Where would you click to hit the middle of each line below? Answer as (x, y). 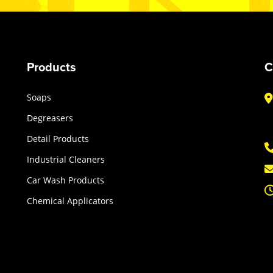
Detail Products (58, 139)
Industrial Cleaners (66, 160)
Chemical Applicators (70, 201)
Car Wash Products (66, 180)
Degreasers (50, 118)
